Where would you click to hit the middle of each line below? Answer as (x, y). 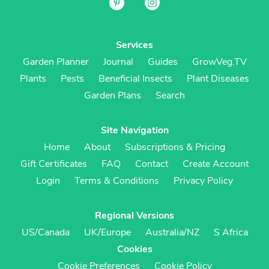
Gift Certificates (54, 164)
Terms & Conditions (117, 180)
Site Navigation (134, 130)
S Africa (231, 232)
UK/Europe (107, 232)
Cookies (134, 249)
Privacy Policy (203, 180)
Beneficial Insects (135, 78)
